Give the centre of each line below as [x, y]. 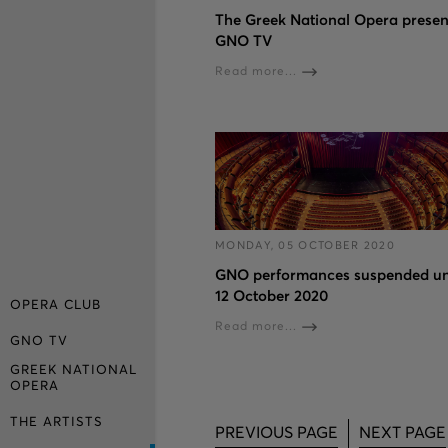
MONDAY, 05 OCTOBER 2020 [305, 246]
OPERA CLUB [55, 305]
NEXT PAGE [402, 432]
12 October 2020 [271, 297]
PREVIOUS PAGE [276, 432]
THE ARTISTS [56, 422]
